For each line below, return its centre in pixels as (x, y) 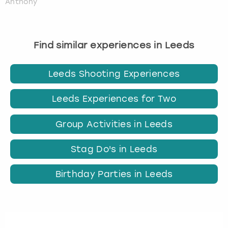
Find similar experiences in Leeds (114, 45)
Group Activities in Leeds (114, 124)
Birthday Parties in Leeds (114, 174)
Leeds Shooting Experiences (114, 74)
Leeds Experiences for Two (114, 99)
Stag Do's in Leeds (114, 149)
